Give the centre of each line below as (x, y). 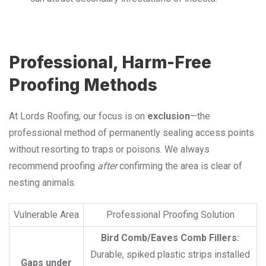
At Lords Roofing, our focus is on (78, 116)
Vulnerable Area (46, 214)
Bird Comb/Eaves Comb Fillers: (170, 237)
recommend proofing (53, 166)
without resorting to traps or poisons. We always (109, 149)
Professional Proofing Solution (170, 214)
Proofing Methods (83, 85)
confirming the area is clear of (180, 166)
